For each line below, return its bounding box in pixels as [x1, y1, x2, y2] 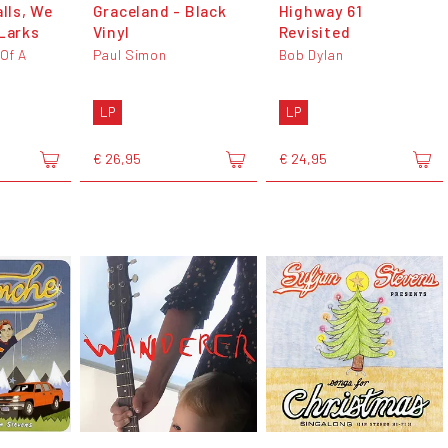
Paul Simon [92, 45, 167, 63]
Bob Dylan [278, 45, 344, 63]
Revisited [278, 22, 351, 42]
